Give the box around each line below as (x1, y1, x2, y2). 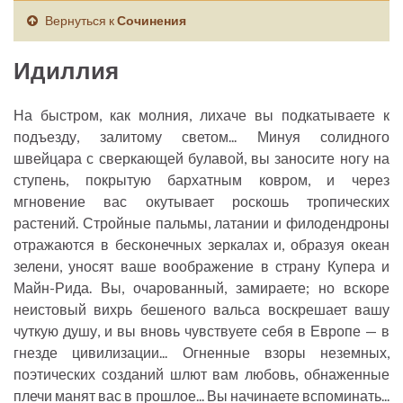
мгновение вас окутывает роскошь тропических (13, 193, 390, 210)
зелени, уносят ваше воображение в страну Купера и (13, 257, 390, 275)
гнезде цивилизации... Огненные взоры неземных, (13, 344, 390, 362)
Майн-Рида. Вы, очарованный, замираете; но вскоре (13, 279, 390, 297)
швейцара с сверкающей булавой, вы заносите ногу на (13, 149, 390, 167)
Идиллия (13, 57, 119, 85)
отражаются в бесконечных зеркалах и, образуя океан (13, 236, 390, 254)
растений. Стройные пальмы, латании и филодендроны (13, 214, 390, 232)
